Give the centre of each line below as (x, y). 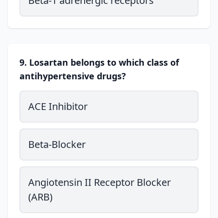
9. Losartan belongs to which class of (99, 62)
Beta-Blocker (57, 144)
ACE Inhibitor (58, 106)
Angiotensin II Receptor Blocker (100, 182)
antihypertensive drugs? (73, 76)
